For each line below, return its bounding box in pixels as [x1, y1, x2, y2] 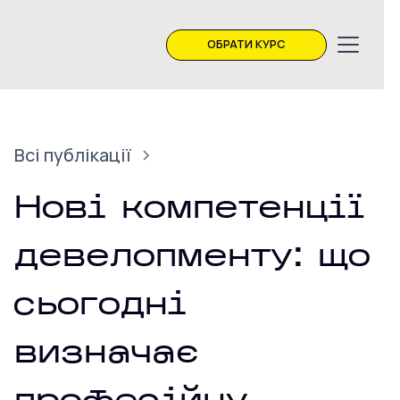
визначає [14, 338, 199, 371]
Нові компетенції [14, 194, 365, 226]
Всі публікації [14, 143, 131, 167]
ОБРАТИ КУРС [207, 37, 286, 52]
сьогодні [14, 290, 187, 322]
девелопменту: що [14, 242, 371, 274]
